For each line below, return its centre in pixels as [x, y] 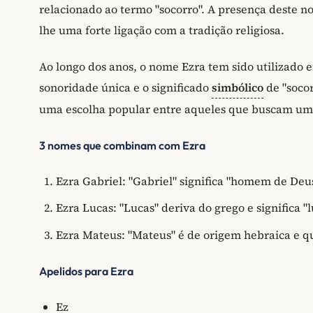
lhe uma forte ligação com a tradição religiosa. [162, 30]
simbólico [238, 87]
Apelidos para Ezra [86, 271]
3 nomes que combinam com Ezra [122, 145]
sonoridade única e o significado [125, 87]
